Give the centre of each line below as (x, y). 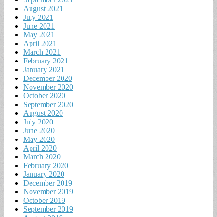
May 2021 (39, 34)
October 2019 (44, 200)
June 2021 (39, 26)
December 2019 (48, 183)
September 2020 (48, 104)
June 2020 (39, 130)
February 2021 (46, 61)
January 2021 (44, 69)
